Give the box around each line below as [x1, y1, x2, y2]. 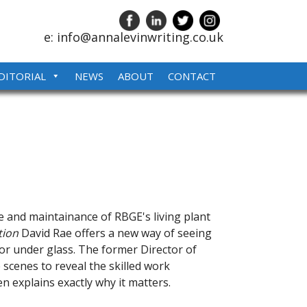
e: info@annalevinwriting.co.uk [44, 29, 223, 45]
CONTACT [168, 69, 216, 83]
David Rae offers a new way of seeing [18, 225, 212, 241]
